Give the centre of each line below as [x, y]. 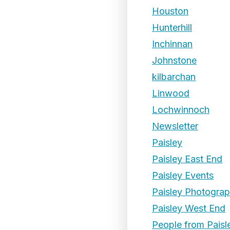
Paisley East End [187, 159]
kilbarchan [174, 77]
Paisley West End [189, 208]
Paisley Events [183, 175]
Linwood [171, 93]
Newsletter [175, 126]
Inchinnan [172, 44]
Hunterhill [172, 27]
